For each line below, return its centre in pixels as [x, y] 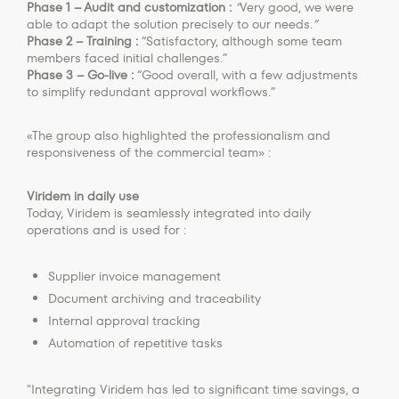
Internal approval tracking [124, 320]
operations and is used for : [106, 229]
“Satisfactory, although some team [240, 41]
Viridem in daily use [83, 195]
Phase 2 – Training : [82, 41]
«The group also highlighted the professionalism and [179, 135]
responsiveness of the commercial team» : [149, 152]
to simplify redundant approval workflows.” [151, 91]
